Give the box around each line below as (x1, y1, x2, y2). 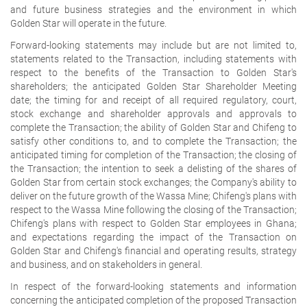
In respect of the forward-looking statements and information (10, 280, 297, 292)
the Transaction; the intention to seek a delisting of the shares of (10, 162, 297, 174)
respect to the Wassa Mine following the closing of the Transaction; (10, 204, 297, 215)
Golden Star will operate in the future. (10, 17, 167, 29)
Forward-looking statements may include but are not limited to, (10, 39, 297, 51)
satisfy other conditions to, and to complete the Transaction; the (10, 135, 297, 147)
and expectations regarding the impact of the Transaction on (10, 231, 297, 243)
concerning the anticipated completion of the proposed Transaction (10, 294, 297, 306)
